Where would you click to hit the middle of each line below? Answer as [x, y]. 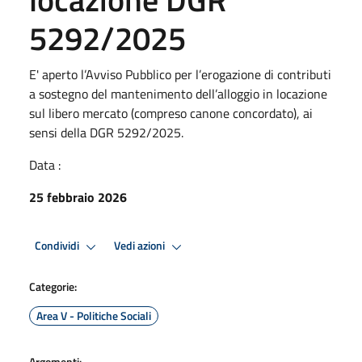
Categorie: [53, 286]
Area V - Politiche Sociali [94, 315]
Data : [45, 164]
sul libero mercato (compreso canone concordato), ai [171, 113]
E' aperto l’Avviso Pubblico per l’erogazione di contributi [180, 74]
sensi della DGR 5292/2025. [106, 132]
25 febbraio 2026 [78, 197]
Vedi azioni [141, 246]
